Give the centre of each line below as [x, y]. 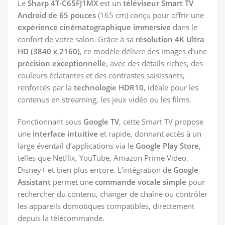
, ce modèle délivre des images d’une [143, 51]
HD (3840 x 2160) [49, 51]
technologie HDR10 [109, 88]
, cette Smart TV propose [161, 122]
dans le [184, 27]
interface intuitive [65, 134]
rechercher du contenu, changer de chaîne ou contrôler [113, 194]
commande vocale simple [141, 182]
